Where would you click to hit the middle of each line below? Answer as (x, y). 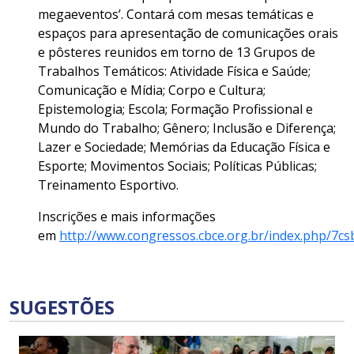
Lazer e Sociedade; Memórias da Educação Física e (184, 147)
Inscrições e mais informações (127, 217)
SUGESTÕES (62, 307)
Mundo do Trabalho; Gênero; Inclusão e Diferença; (187, 128)
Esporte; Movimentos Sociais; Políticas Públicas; (177, 166)
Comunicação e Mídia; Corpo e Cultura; (152, 90)
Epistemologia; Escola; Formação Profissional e (175, 109)
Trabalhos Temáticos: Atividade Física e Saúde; (174, 71)
